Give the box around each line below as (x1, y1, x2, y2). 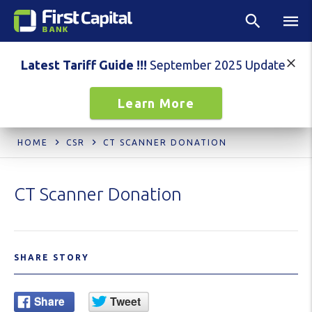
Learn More (118, 96, 194, 110)
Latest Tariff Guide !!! (21, 58, 147, 72)
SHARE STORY (14, 253, 89, 262)
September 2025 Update (147, 58, 291, 72)
